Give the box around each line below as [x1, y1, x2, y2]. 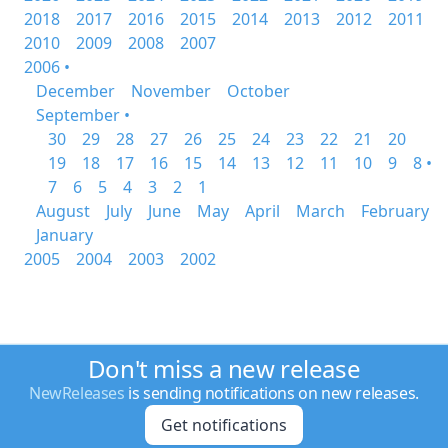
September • [36, 104, 130, 126]
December [36, 80, 115, 102]
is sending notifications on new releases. [124, 382, 419, 404]
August [36, 200, 90, 222]
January [36, 224, 93, 246]
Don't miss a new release [87, 352, 361, 385]
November [131, 80, 211, 102]
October [227, 80, 290, 102]
